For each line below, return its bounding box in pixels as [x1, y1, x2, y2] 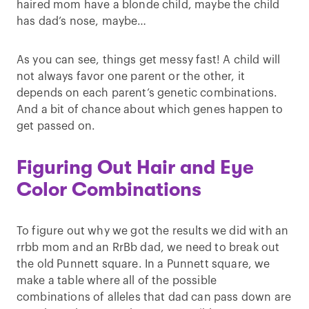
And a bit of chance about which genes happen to [17, 103, 283, 115]
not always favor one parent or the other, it [17, 70, 246, 82]
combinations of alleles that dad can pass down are [17, 291, 292, 303]
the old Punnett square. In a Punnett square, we [17, 258, 270, 270]
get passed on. [17, 120, 96, 132]
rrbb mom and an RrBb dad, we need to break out [17, 241, 280, 253]
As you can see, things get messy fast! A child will [17, 54, 281, 66]
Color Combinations [17, 178, 201, 201]
